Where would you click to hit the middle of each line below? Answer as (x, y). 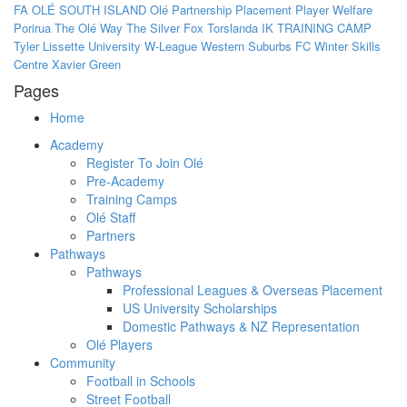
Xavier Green (86, 65)
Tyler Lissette (49, 46)
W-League (171, 46)
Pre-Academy (125, 181)
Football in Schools (141, 381)
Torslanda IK (240, 28)
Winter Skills (347, 46)
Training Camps (132, 199)
